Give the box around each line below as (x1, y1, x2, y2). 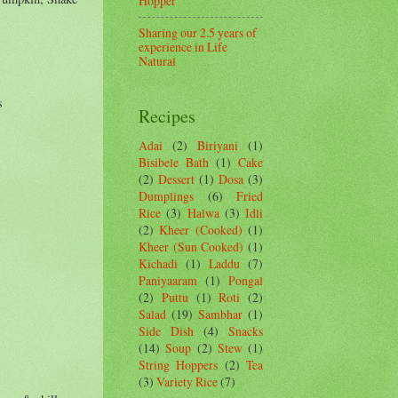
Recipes (139, 103, 195, 128)
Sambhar (198, 305, 243, 322)
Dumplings (139, 187, 194, 204)
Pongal (228, 271, 263, 289)
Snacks (228, 322, 263, 339)
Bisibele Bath (139, 153, 209, 171)
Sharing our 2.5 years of (139, 24, 257, 42)
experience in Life (139, 38, 227, 56)
